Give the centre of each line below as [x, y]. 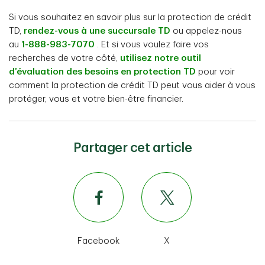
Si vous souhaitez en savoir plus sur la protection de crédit [130, 17]
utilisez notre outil [161, 58]
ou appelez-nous [206, 31]
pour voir [215, 72]
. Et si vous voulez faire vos [152, 45]
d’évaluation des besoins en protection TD [102, 72]
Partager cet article [132, 148]
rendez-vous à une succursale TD [97, 31]
